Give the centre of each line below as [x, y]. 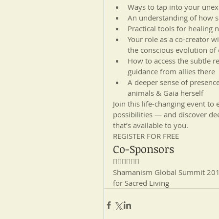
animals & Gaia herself [166, 93]
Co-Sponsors [143, 149]
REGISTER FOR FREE [146, 136]
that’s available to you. [151, 125]
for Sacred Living [141, 183]
